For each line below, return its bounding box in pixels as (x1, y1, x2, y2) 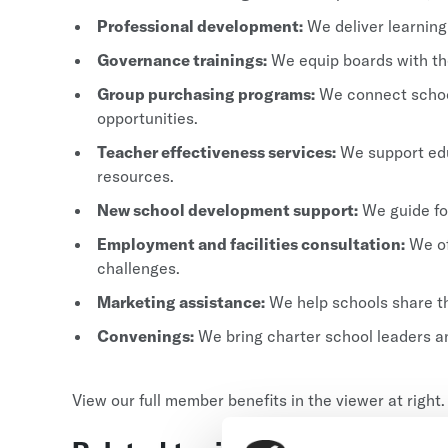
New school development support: (97, 200, 358, 220)
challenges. (97, 258, 180, 278)
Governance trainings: (97, 50, 267, 70)
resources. (97, 166, 174, 186)
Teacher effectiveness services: (97, 142, 336, 162)
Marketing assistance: (97, 292, 265, 312)
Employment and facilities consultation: (97, 234, 405, 254)
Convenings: (97, 326, 194, 346)
